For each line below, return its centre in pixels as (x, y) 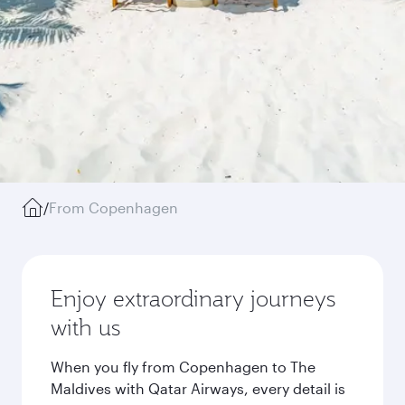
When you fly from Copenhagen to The (183, 367)
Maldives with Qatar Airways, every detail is (198, 388)
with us (85, 327)
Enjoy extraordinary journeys (193, 298)
